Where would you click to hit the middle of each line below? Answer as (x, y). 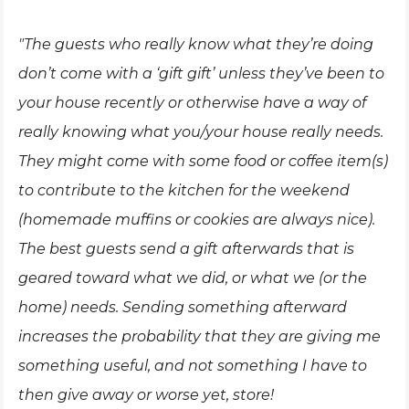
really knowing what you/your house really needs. (201, 132)
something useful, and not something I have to (193, 366)
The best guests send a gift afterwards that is (186, 249)
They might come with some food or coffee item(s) (203, 161)
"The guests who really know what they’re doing (196, 44)
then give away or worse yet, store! (146, 395)
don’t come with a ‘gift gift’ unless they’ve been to (201, 73)
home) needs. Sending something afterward (183, 307)
